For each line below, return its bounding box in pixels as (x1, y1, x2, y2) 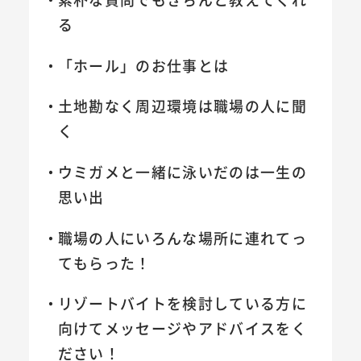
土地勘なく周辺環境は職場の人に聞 (57, 95, 308, 117)
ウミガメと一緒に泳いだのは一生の (57, 160, 308, 182)
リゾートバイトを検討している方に (57, 293, 308, 314)
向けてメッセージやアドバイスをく (57, 317, 308, 339)
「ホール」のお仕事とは (57, 54, 230, 76)
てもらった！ (57, 251, 151, 273)
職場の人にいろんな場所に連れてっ (57, 226, 308, 248)
